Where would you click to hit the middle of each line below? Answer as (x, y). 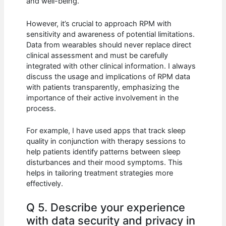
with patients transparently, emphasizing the (103, 87)
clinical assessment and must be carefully (97, 55)
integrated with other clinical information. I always (111, 66)
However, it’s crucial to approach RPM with (99, 23)
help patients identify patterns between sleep (104, 152)
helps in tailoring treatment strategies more (100, 173)
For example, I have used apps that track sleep (106, 131)
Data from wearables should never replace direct (109, 45)
